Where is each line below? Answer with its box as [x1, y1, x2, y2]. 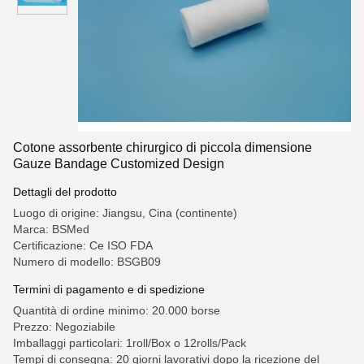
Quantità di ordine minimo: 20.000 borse [13, 304, 220, 317]
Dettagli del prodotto [13, 185, 117, 198]
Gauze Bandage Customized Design [13, 157, 224, 171]
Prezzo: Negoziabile [13, 320, 115, 333]
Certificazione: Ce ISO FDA [13, 239, 153, 252]
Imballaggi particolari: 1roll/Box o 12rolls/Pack [13, 336, 246, 349]
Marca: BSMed [13, 223, 89, 236]
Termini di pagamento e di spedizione [13, 283, 205, 296]
